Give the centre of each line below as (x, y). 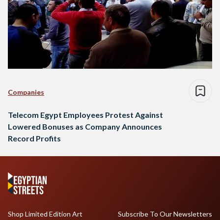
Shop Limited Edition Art (45, 214)
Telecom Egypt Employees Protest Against (85, 115)
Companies (26, 92)
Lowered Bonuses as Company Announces (85, 127)
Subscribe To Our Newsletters (165, 214)
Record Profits (34, 138)
